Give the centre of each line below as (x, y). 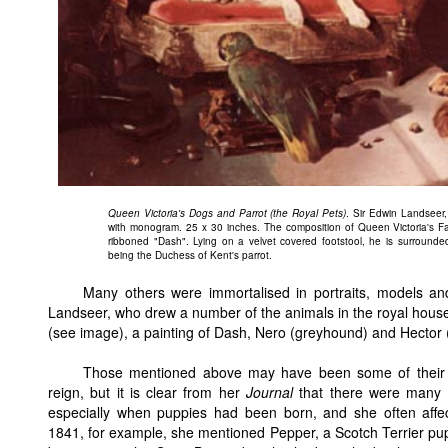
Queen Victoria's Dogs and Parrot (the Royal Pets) (227, 213)
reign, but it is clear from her (147, 392)
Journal (270, 392)
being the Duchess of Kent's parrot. (190, 255)
